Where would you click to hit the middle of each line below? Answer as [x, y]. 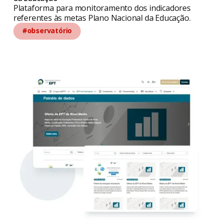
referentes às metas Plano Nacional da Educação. [102, 18]
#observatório [47, 31]
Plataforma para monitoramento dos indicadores [102, 8]
